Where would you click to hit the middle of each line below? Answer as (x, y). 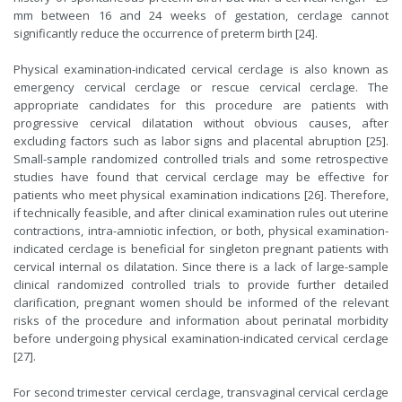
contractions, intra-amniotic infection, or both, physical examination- (201, 231)
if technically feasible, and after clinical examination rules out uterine (201, 213)
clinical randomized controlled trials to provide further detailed (201, 285)
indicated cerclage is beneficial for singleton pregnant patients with (201, 249)
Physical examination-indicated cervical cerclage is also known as (201, 70)
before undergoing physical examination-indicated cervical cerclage (201, 339)
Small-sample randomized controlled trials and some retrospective (201, 159)
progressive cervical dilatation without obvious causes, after (201, 123)
